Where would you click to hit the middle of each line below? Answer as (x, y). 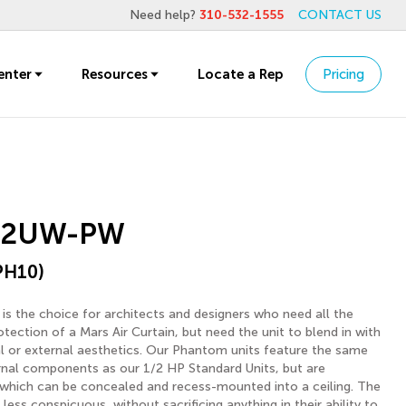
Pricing (343, 74)
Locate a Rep (240, 74)
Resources (115, 74)
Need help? (164, 15)
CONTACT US (340, 15)
